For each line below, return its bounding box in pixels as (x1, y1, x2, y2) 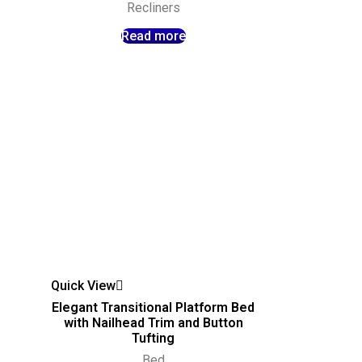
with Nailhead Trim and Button (63, 314, 243, 330)
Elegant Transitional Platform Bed (52, 299, 255, 315)
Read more (120, 28, 186, 44)
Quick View (51, 277, 116, 293)
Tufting (132, 330, 175, 346)
